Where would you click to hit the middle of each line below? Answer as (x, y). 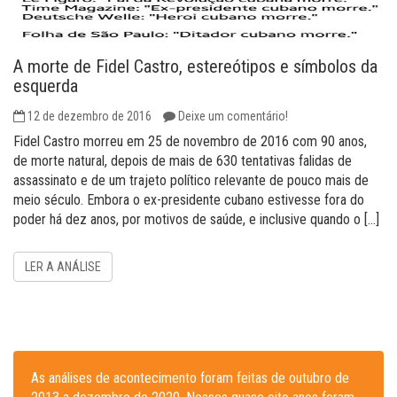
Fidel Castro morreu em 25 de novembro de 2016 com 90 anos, (190, 141)
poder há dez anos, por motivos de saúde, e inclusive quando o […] (196, 219)
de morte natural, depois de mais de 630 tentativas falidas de (183, 161)
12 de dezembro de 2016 (90, 116)
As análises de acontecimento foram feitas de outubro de (190, 378)
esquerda (46, 86)
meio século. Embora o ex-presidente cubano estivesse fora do (189, 200)
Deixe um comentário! (233, 116)
